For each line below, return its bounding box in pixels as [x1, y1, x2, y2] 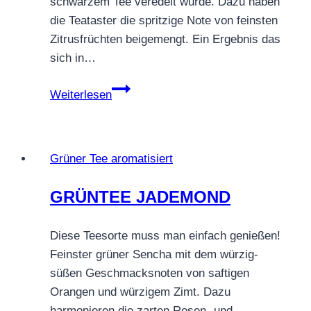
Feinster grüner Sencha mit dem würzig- [50, 247, 258, 261]
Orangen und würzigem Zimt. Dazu [50, 285, 230, 299]
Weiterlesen [50, 87, 112, 101]
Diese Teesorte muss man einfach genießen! [50, 228, 280, 242]
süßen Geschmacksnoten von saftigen [50, 266, 249, 280]
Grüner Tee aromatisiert [50, 151, 173, 165]
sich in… [50, 51, 96, 65]
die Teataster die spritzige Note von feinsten [50, 13, 278, 27]
